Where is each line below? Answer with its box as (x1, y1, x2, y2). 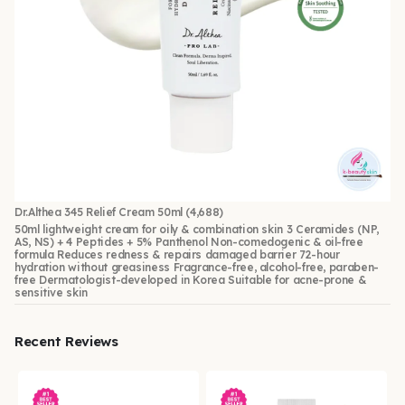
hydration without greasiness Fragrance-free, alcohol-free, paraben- (14, 259, 379, 274)
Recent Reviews (14, 332, 118, 350)
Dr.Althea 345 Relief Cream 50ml (14, 204, 183, 219)
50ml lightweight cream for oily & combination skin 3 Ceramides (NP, (14, 221, 379, 236)
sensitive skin (14, 285, 88, 299)
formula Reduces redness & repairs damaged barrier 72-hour (14, 247, 340, 261)
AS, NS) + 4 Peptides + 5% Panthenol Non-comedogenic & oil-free (14, 234, 363, 249)
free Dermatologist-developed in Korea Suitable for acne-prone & (14, 272, 366, 287)
